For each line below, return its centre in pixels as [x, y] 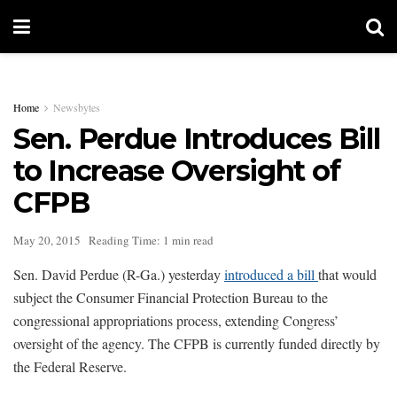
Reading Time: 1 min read [151, 240]
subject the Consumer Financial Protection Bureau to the [171, 297]
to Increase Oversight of [177, 171]
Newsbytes [77, 107]
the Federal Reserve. [70, 366]
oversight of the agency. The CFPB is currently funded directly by [197, 343]
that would [347, 274]
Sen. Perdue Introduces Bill [197, 139]
